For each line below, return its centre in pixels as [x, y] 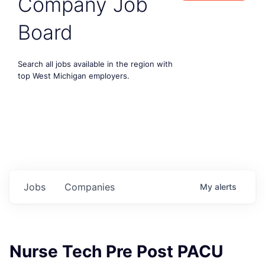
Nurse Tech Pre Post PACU [116, 251]
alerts [226, 186]
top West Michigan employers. [74, 75]
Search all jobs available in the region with [95, 64]
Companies [90, 187]
